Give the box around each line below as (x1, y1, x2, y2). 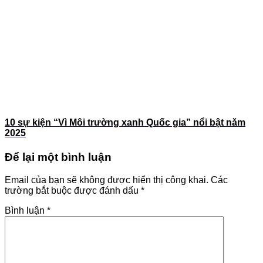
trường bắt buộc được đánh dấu (5, 185, 141, 195)
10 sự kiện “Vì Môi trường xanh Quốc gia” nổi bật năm (5, 117, 245, 127)
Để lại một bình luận (5, 151, 112, 164)
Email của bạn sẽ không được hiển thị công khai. (5, 174, 208, 185)
